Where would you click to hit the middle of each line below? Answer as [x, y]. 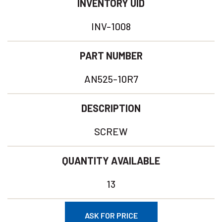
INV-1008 [111, 26]
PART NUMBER [111, 55]
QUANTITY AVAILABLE [111, 161]
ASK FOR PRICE [111, 215]
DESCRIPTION [111, 108]
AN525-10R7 [111, 79]
